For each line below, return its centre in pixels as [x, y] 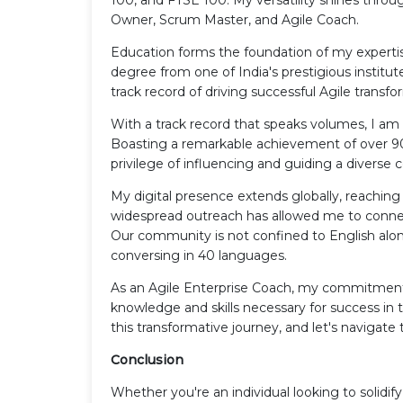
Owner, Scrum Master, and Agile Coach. [235, 19]
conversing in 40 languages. [199, 255]
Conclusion [147, 359]
